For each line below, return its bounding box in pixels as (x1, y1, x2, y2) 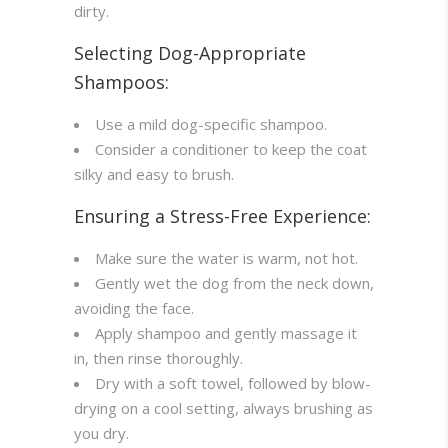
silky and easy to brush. (74, 164, 234, 185)
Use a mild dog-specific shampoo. (95, 114, 327, 135)
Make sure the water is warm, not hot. (95, 248, 358, 269)
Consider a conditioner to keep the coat (95, 139, 367, 160)
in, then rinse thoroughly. (74, 348, 243, 369)
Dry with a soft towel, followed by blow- (95, 373, 371, 394)
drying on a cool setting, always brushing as (74, 398, 373, 419)
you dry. (74, 423, 129, 444)
